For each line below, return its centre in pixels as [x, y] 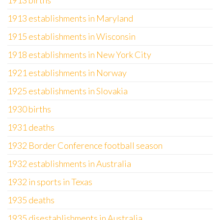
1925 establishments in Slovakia [68, 91]
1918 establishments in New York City [79, 55]
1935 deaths [31, 200]
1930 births [29, 109]
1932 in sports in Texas [50, 182]
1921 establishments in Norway [67, 73]
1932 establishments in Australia [69, 164]
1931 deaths [31, 127]
